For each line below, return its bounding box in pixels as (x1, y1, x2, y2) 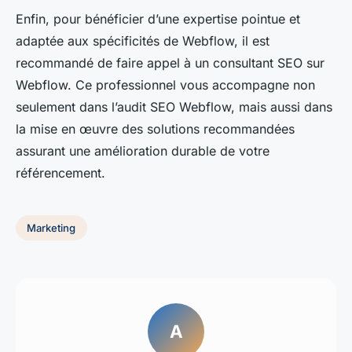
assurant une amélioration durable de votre (16, 143, 269, 159)
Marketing (27, 222, 76, 235)
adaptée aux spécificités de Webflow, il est (16, 33, 269, 49)
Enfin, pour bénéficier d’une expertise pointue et (16, 11, 300, 27)
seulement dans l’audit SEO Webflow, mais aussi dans (16, 99, 332, 115)
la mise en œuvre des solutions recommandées (16, 121, 295, 137)
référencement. (16, 165, 105, 181)
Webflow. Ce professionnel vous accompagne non (16, 77, 315, 93)
